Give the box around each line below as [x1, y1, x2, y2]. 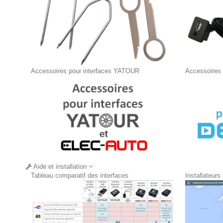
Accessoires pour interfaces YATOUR [31, 67, 139, 75]
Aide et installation [32, 162, 89, 170]
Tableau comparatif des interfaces [31, 171, 128, 179]
